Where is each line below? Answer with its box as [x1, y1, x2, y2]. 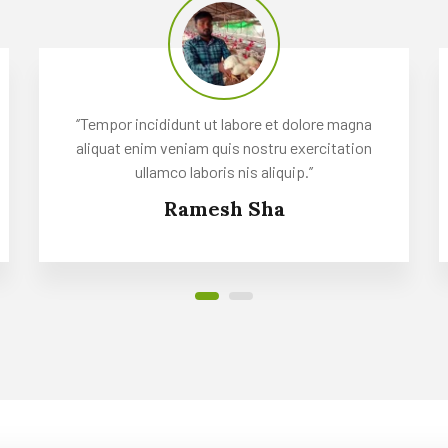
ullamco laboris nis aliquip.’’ [135, 161, 313, 181]
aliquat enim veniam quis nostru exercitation [76, 137, 372, 157]
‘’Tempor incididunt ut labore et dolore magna [76, 113, 372, 133]
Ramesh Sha [163, 195, 285, 221]
